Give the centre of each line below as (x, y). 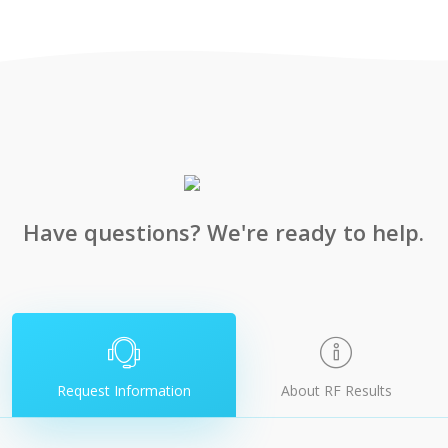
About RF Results (336, 391)
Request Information (123, 391)
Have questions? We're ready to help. (224, 232)
